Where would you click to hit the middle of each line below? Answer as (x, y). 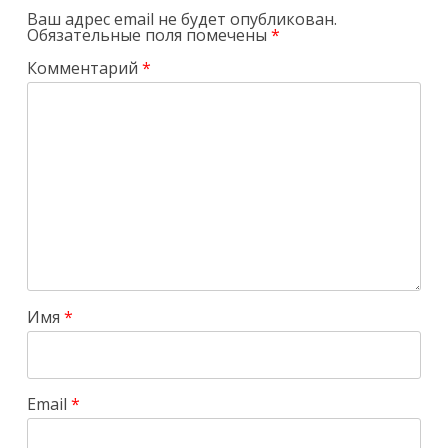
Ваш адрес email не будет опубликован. (182, 18)
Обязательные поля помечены (149, 34)
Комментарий (85, 68)
